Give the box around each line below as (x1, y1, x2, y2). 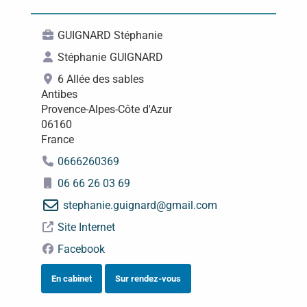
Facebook (57, 243, 105, 256)
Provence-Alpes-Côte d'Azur (40, 103, 172, 116)
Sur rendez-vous (114, 273, 181, 284)
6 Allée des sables (57, 73, 144, 86)
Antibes (40, 88, 77, 101)
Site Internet (57, 221, 115, 234)
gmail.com (165, 199, 217, 212)
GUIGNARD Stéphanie (57, 29, 162, 42)
